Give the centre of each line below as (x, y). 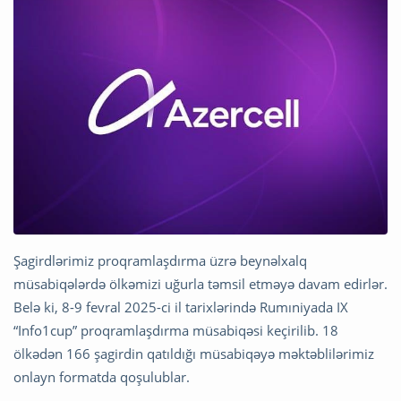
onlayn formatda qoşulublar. (102, 377)
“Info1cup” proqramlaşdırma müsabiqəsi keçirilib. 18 (176, 331)
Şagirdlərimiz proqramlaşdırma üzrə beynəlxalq (160, 261)
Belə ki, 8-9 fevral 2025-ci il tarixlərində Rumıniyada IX (181, 307)
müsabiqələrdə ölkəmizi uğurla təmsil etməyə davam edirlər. (200, 284)
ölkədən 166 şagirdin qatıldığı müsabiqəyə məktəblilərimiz (194, 354)
